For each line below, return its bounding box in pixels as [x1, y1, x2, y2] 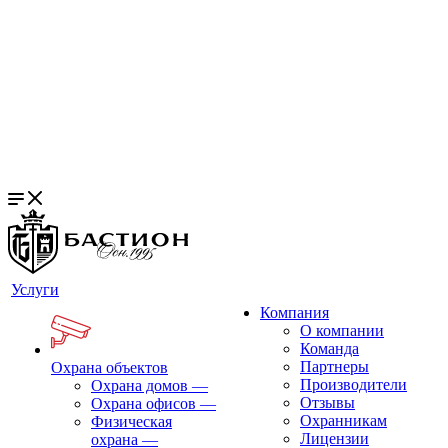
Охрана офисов [91, 395, 196, 412]
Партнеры [300, 358, 369, 375]
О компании [300, 322, 384, 339]
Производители [300, 376, 407, 393]
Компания [260, 304, 329, 321]
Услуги [11, 281, 59, 298]
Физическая [91, 413, 172, 430]
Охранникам [300, 412, 387, 429]
